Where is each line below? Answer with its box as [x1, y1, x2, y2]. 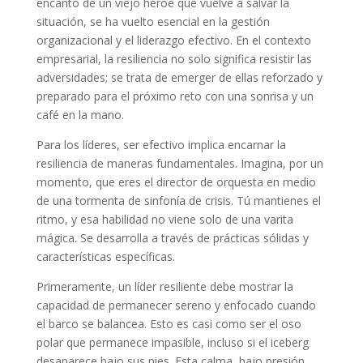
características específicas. [36, 249, 175, 265]
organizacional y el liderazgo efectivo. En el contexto [36, 32, 311, 49]
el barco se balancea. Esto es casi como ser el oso [36, 316, 301, 332]
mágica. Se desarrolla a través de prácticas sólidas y [36, 230, 309, 246]
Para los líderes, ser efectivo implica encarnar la [36, 137, 286, 153]
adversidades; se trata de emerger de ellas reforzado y [36, 70, 322, 86]
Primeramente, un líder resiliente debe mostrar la [36, 279, 293, 295]
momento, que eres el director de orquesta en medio [36, 174, 316, 190]
